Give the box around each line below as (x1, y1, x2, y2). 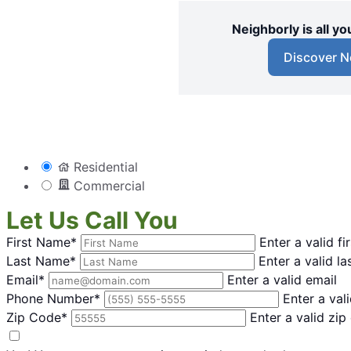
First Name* (6, 233, 77, 250)
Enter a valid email (227, 271, 337, 288)
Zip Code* (6, 309, 67, 325)
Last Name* (6, 252, 76, 269)
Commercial (70, 177, 145, 194)
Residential (70, 158, 138, 175)
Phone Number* (6, 290, 100, 306)
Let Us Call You (6, 205, 178, 234)
